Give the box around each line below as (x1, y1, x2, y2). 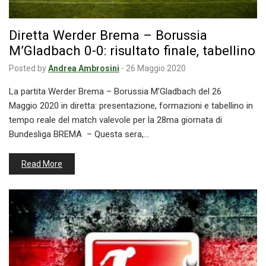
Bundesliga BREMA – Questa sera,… (9, 129, 149, 140)
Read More (21, 159, 62, 169)
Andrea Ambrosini (48, 64, 119, 74)
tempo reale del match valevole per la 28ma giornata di (9, 115, 222, 126)
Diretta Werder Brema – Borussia (9, 27, 207, 43)
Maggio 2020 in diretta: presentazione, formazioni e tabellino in (9, 100, 253, 112)
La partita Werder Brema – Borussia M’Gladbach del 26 (9, 86, 221, 97)
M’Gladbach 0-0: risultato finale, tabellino (9, 43, 255, 59)
